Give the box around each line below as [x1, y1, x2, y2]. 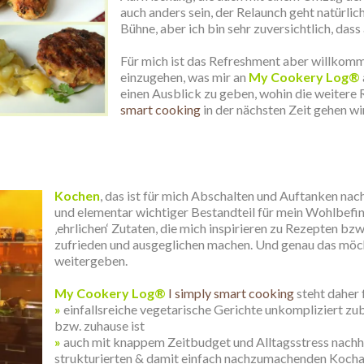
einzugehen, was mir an [120, 69, 249, 84]
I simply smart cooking [168, 285, 294, 301]
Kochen [54, 188, 100, 203]
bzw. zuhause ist [54, 318, 145, 333]
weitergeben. [54, 253, 128, 268]
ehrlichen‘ [57, 220, 109, 236]
